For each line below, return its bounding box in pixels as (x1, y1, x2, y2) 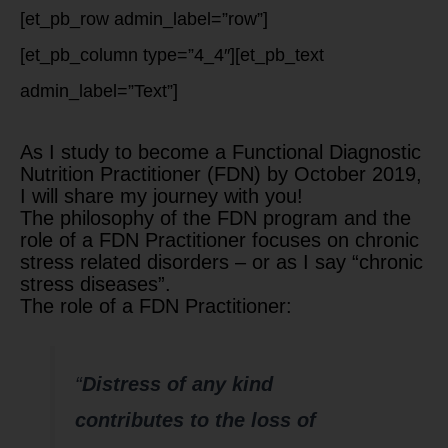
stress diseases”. (20, 272, 171, 295)
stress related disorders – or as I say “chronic (20, 250, 423, 273)
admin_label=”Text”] (20, 81, 178, 101)
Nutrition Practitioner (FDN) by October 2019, (20, 162, 422, 185)
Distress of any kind (81, 373, 273, 396)
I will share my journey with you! (20, 184, 303, 207)
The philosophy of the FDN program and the (20, 206, 411, 229)
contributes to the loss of (74, 409, 316, 432)
